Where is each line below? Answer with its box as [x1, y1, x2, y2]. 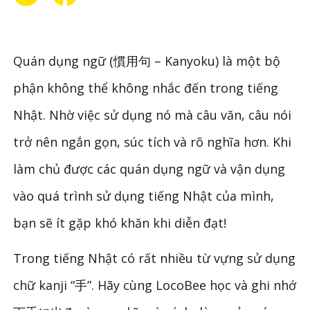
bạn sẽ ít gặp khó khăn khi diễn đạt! [13, 214, 227, 231]
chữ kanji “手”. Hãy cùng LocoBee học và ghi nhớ [13, 276, 297, 293]
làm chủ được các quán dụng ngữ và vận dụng [13, 160, 286, 177]
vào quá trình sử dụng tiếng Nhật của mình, [13, 187, 275, 204]
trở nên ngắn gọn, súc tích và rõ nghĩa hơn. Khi [13, 133, 292, 150]
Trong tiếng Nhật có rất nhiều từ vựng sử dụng [13, 249, 296, 266]
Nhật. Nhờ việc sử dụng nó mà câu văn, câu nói [13, 106, 292, 123]
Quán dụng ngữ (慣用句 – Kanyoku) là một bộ [13, 52, 281, 69]
